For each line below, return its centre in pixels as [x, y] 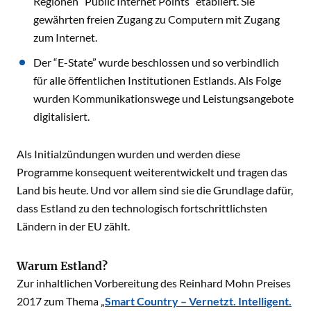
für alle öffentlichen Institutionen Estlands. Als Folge [157, 80]
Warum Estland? [62, 266]
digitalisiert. [61, 116]
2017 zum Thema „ [61, 301]
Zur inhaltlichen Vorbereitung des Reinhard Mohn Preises [154, 283]
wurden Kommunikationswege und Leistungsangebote [163, 98]
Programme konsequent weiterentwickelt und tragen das [152, 172]
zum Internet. [65, 37]
